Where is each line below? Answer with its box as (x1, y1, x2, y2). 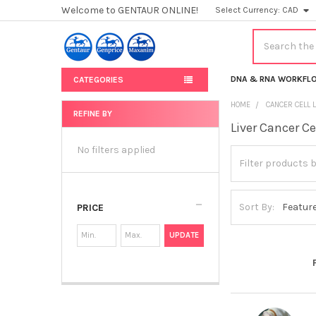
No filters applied (76, 143, 155, 156)
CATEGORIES (73, 74, 123, 85)
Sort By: (239, 201, 275, 214)
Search (252, 30, 285, 42)
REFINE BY (73, 108, 112, 119)
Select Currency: (215, 5, 283, 15)
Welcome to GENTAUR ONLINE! (61, 4, 198, 16)
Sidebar (61, 123, 114, 140)
